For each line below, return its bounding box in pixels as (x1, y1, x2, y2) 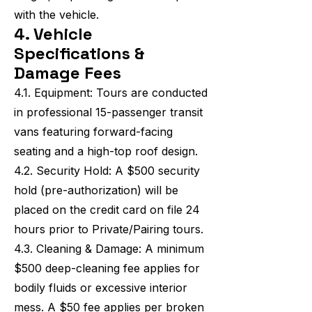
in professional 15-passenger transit (14, 105, 203, 119)
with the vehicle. (14, 8, 99, 22)
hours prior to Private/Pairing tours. (14, 222, 203, 236)
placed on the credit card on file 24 (14, 203, 200, 217)
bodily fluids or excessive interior (14, 281, 187, 295)
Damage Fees (14, 62, 121, 84)
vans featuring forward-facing (14, 125, 173, 139)
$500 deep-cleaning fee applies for (14, 261, 200, 275)
